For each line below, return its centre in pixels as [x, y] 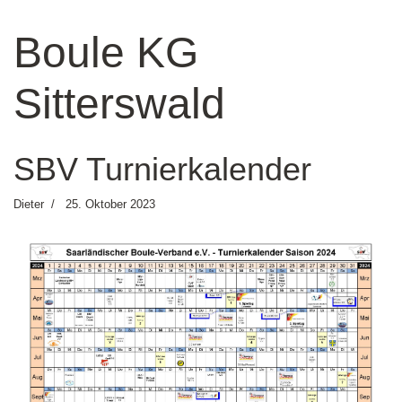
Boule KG [106, 52]
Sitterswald [119, 104]
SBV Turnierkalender [162, 169]
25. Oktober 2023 [110, 204]
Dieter [29, 204]
